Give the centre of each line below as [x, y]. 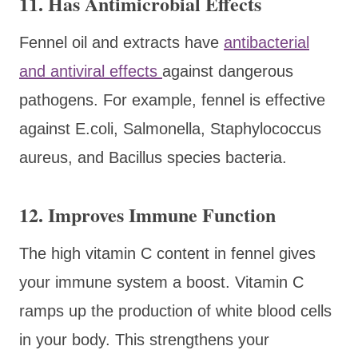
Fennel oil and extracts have [121, 42]
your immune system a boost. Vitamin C [161, 282]
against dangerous [228, 71]
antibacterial [267, 42]
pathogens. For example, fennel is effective [172, 99]
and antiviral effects [91, 71]
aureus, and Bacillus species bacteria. [153, 157]
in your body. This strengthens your [144, 339]
